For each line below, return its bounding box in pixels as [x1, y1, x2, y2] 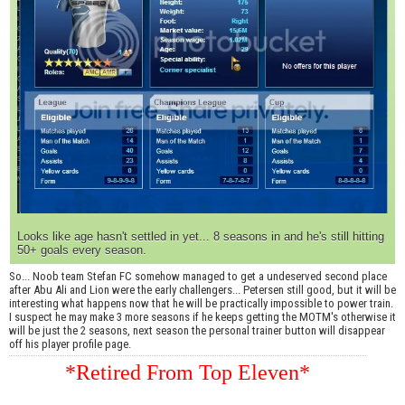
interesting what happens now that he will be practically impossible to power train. [9, 297, 393, 311]
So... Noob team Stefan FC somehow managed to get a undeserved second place [9, 269, 387, 284]
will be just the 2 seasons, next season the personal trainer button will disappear [9, 324, 385, 338]
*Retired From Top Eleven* [65, 361, 311, 385]
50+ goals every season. [17, 243, 146, 258]
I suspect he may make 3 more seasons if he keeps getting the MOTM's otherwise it [9, 310, 396, 325]
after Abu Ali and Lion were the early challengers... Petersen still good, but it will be [9, 283, 396, 297]
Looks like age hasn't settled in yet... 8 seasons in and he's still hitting [17, 230, 384, 244]
